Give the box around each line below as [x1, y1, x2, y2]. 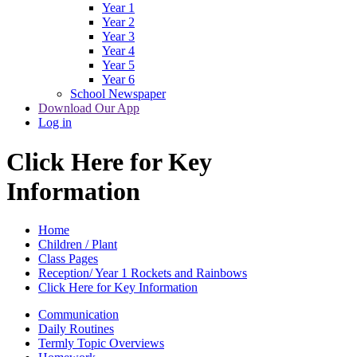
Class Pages [38, 252, 98, 266]
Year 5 [102, 58, 135, 73]
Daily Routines [38, 322, 114, 336]
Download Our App [38, 101, 139, 116]
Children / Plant [38, 237, 117, 252]
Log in [38, 116, 72, 130]
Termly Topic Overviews [38, 336, 164, 351]
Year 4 [102, 44, 135, 58]
